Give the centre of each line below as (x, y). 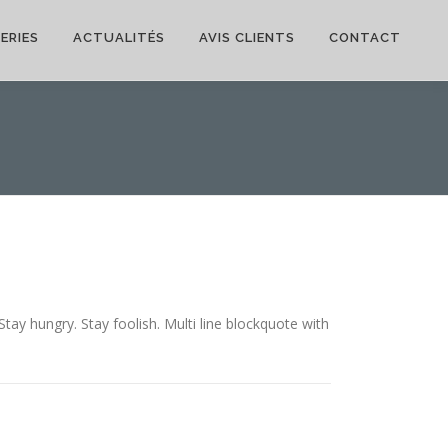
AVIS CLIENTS (247, 37)
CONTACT (365, 37)
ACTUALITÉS (119, 37)
